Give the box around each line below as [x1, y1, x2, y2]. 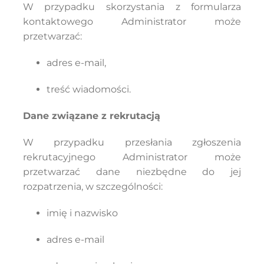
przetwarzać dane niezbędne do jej [22, 166, 242, 177]
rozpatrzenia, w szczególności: [22, 181, 163, 192]
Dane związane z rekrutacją [22, 110, 160, 121]
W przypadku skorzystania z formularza [22, 1, 242, 12]
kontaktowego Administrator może [22, 16, 242, 27]
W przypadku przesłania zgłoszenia [22, 137, 242, 148]
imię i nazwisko [46, 207, 118, 219]
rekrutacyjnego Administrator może [22, 151, 242, 163]
